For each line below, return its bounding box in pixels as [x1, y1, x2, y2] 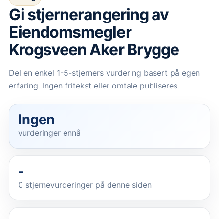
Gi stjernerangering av [9, 5, 169, 24]
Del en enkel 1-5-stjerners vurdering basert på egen [9, 68, 200, 78]
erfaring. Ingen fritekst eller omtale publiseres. [9, 81, 179, 91]
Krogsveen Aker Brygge [9, 40, 179, 60]
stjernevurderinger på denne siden [23, 180, 152, 190]
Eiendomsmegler [9, 22, 131, 42]
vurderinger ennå [18, 128, 81, 138]
